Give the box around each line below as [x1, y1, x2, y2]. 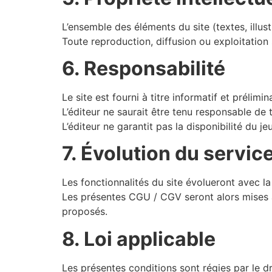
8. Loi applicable [62, 226, 216, 251]
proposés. [62, 205, 107, 218]
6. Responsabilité [62, 56, 225, 80]
